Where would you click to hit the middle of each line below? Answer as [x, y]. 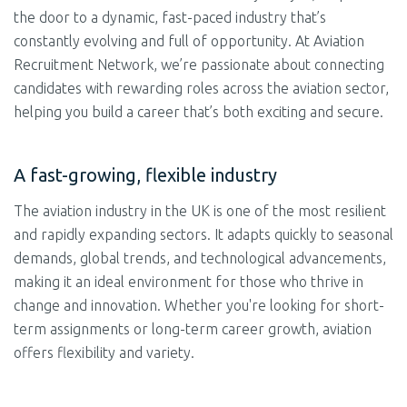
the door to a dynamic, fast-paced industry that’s [170, 17]
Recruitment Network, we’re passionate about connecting [199, 65]
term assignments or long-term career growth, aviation [193, 329]
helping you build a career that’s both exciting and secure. [199, 112]
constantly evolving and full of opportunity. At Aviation [189, 41]
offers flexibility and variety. [104, 352]
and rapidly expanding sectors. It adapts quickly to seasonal [203, 234]
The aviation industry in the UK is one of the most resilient [200, 211]
